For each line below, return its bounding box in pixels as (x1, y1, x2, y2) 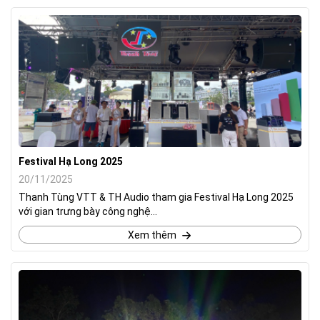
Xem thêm (127, 229, 176, 241)
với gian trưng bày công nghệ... (19, 205, 157, 217)
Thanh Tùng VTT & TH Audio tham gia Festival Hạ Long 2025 (19, 191, 294, 203)
